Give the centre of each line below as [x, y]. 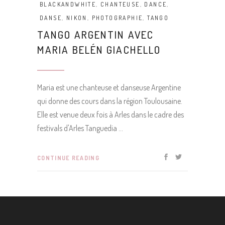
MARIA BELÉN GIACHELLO [99, 49]
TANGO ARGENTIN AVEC [95, 34]
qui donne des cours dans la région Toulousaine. [110, 101]
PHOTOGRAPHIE [117, 18]
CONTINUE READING [68, 158]
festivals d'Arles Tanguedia [78, 128]
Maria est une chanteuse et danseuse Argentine [109, 87]
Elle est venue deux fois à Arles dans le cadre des [110, 114]
